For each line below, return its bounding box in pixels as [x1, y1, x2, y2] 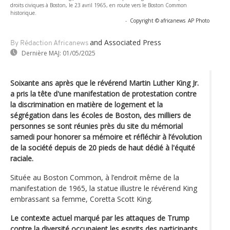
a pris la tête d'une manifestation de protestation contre [10, 88, 197, 99]
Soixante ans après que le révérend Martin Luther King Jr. [10, 78, 199, 88]
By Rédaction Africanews [10, 39, 88, 47]
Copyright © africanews [130, 16, 185, 24]
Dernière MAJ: [22, 48, 61, 57]
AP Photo [188, 16, 209, 24]
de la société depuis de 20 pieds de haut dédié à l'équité [10, 142, 195, 152]
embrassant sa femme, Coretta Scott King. [10, 194, 152, 204]
